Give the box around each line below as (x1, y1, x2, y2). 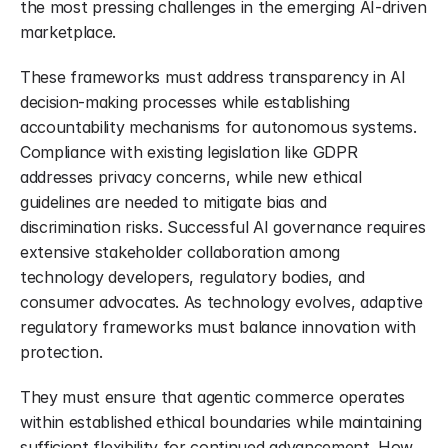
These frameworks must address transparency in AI (20, 67, 406, 87)
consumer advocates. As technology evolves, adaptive (20, 292, 423, 312)
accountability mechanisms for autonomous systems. (20, 117, 417, 137)
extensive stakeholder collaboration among (20, 242, 340, 262)
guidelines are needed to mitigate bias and (20, 192, 327, 212)
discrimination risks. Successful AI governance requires (20, 217, 426, 237)
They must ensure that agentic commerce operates (20, 387, 405, 407)
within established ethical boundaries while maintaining (20, 412, 422, 432)
